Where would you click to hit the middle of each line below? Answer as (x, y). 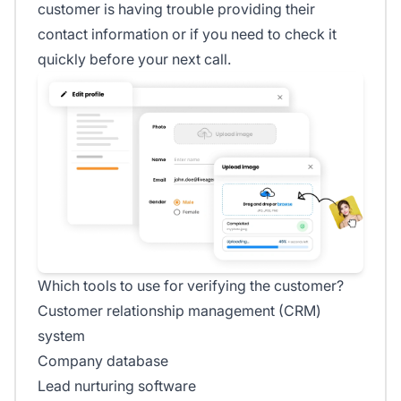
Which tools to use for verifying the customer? (191, 286)
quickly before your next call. (134, 60)
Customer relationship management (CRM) (179, 311)
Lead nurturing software (117, 386)
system (61, 336)
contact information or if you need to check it (187, 34)
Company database (103, 361)
